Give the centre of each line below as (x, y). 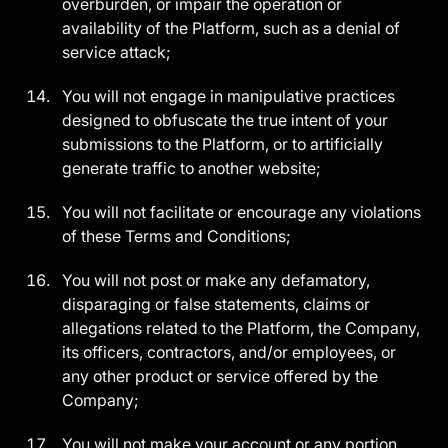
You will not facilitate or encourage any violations (242, 212)
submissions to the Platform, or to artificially (223, 144)
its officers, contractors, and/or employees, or (229, 352)
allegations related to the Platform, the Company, (241, 328)
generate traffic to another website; (194, 168)
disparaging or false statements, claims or (216, 304)
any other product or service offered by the (220, 376)
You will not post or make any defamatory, (216, 280)
